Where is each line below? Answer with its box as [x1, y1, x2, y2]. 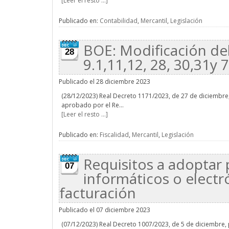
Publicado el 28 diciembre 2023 [59, 77, 150, 86]
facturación [59, 183, 136, 202]
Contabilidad [100, 16, 138, 25]
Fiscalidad [100, 130, 129, 139]
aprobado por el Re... [61, 101, 124, 109]
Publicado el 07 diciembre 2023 [59, 205, 150, 214]
